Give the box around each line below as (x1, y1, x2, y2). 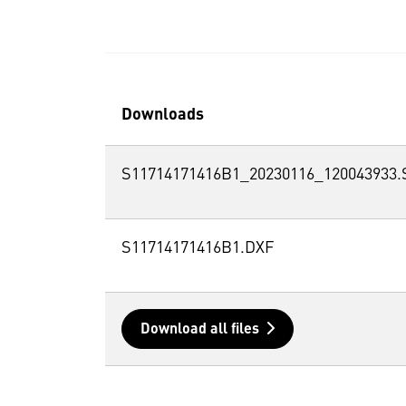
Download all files (140, 323, 259, 338)
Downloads (121, 107, 204, 124)
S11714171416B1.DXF (121, 240, 274, 257)
